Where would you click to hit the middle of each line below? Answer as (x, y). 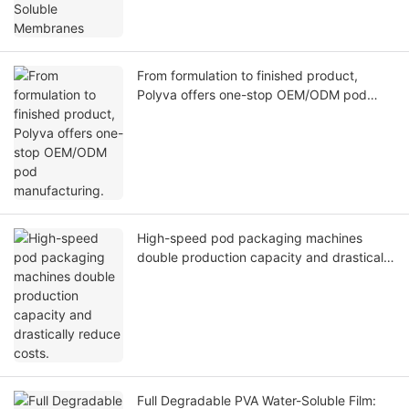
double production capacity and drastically (265, 257)
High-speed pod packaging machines (250, 237)
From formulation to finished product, (247, 75)
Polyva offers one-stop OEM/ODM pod (252, 94)
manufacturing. (182, 113)
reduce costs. (178, 276)
